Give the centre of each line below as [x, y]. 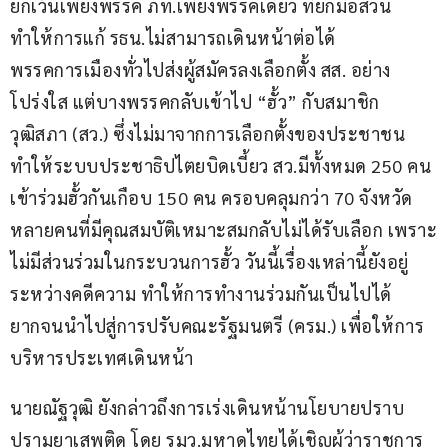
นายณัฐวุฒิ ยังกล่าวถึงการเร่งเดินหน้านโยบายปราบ [207, 407]
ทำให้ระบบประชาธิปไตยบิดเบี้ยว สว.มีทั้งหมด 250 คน [223, 165]
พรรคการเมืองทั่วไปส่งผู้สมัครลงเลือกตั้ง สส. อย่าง [200, 69]
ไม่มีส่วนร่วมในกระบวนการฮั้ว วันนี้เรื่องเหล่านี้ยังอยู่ [209, 261]
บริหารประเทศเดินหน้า [102, 357]
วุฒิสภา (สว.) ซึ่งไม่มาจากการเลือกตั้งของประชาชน [210, 133]
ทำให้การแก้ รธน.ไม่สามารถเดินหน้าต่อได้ [175, 37]
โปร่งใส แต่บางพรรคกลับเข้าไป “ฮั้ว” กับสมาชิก [195, 101]
